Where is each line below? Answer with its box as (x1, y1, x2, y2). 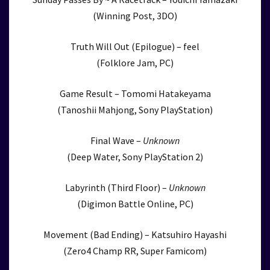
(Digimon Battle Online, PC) (77, 198, 193, 210)
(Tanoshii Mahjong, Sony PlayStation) (57, 104, 213, 116)
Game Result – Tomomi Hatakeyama (59, 87, 211, 99)
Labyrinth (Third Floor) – (64, 181, 169, 193)
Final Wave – (90, 134, 143, 146)
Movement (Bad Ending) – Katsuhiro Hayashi (43, 228, 227, 240)
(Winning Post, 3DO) (93, 10, 177, 22)
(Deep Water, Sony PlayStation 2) (67, 151, 203, 163)
